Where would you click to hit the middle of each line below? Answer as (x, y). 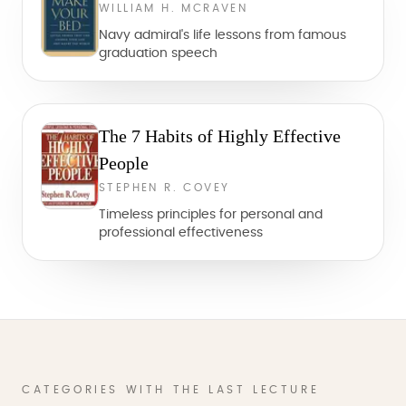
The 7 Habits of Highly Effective (220, 136)
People (124, 163)
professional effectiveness (181, 233)
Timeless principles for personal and (211, 215)
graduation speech (158, 53)
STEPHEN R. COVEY (164, 188)
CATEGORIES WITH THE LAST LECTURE (171, 390)
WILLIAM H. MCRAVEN (174, 8)
